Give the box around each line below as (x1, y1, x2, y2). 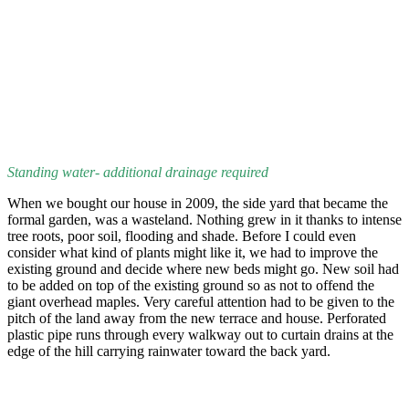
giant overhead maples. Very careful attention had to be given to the (7, 294, 394, 309)
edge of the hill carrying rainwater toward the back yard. (7, 343, 330, 359)
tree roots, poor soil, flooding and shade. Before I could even (7, 228, 356, 244)
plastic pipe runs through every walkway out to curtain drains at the (7, 327, 393, 342)
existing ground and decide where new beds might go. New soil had (7, 261, 399, 277)
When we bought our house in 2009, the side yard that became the (7, 195, 388, 211)
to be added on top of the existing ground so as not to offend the (7, 278, 374, 293)
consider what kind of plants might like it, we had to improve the (7, 245, 378, 260)
